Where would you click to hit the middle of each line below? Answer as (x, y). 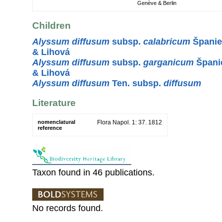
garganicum (168, 62)
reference (50, 128)
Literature (54, 103)
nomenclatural (56, 122)
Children (52, 26)
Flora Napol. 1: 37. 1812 (130, 123)
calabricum (167, 41)
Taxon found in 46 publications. (93, 173)
